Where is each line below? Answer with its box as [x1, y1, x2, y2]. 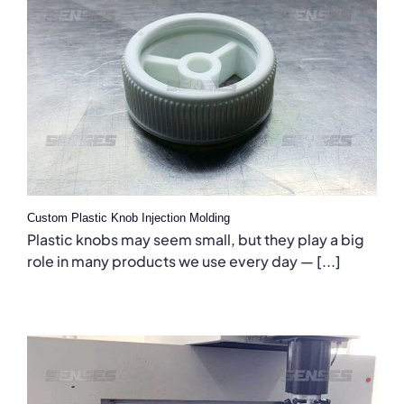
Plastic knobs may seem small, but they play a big [27, 230, 364, 250]
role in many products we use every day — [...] [27, 252, 341, 271]
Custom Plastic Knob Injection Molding [27, 211, 230, 225]
